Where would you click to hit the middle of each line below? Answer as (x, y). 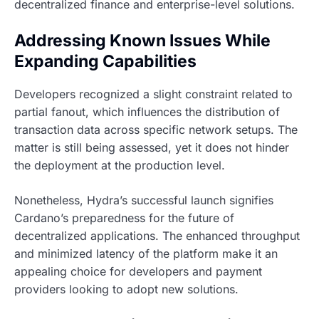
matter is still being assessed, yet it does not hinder (152, 147)
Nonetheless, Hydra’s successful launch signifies (144, 200)
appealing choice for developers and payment (138, 271)
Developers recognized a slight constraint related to (153, 94)
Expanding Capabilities (105, 62)
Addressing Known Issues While (142, 41)
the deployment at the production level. (120, 165)
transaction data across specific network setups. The (156, 129)
